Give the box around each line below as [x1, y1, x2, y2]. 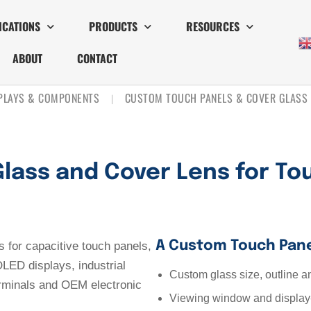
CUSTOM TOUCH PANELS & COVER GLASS [124, 90, 308, 106]
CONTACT [77, 50, 118, 67]
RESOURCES [185, 18, 239, 35]
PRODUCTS [88, 18, 137, 35]
